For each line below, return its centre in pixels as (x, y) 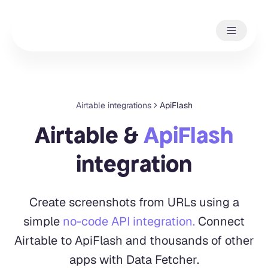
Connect (221, 221)
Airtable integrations (113, 105)
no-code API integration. (129, 221)
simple (42, 221)
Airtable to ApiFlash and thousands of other (134, 240)
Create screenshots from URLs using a (134, 202)
